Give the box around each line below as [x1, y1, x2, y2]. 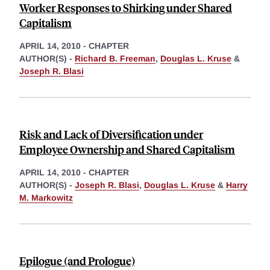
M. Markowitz [19, 192, 73, 202]
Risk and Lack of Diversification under [19, 126, 203, 142]
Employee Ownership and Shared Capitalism [19, 141, 235, 157]
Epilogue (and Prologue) [19, 253, 135, 268]
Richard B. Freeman [75, 53, 155, 63]
